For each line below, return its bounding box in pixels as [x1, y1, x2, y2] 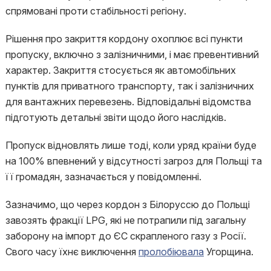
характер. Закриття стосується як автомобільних [5, 64, 236, 76]
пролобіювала [138, 246, 204, 258]
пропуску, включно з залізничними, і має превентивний [5, 48, 259, 60]
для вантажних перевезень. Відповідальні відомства [5, 96, 251, 108]
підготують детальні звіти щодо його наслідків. [5, 111, 226, 123]
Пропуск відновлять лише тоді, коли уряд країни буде [5, 139, 256, 151]
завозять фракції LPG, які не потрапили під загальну [5, 214, 246, 226]
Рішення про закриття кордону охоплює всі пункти [5, 33, 243, 45]
